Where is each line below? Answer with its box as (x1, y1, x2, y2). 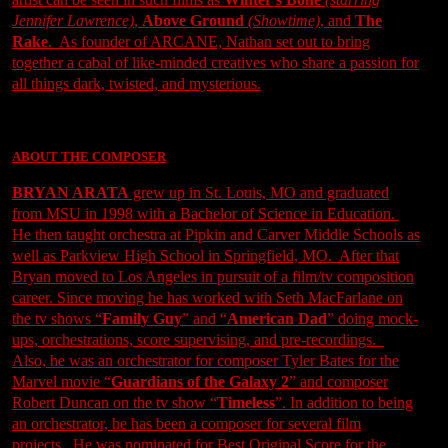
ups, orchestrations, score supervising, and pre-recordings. (12, 330, 384, 348)
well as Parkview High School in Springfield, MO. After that (12, 246, 399, 264)
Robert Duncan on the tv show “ (12, 393, 217, 411)
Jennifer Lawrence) (12, 11, 134, 29)
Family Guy (102, 309, 182, 327)
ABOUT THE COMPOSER (12, 148, 166, 164)
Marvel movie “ (12, 372, 111, 390)
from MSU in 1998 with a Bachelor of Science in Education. (12, 204, 399, 222)
